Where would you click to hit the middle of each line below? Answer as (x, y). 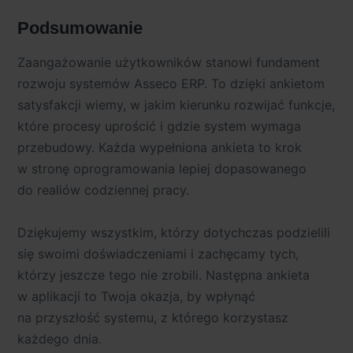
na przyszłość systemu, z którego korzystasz (153, 317)
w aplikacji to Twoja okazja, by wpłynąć (136, 296)
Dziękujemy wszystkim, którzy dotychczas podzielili (174, 232)
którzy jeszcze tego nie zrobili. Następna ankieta (163, 275)
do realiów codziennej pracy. (103, 190)
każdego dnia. (59, 338)
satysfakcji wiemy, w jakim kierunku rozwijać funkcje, (176, 105)
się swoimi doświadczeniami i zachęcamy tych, (158, 253)
